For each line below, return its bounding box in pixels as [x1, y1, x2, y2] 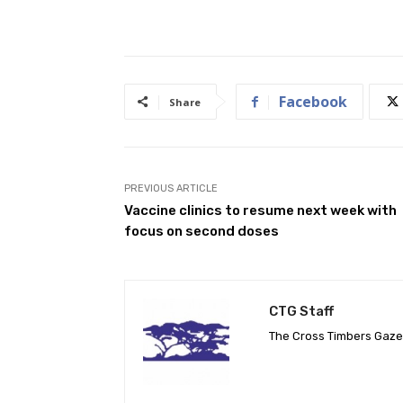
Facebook [279, 91, 347, 112]
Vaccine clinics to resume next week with [124, 201, 397, 219]
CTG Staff [269, 302, 334, 319]
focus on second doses [124, 222, 279, 239]
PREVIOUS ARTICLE [124, 182, 218, 194]
